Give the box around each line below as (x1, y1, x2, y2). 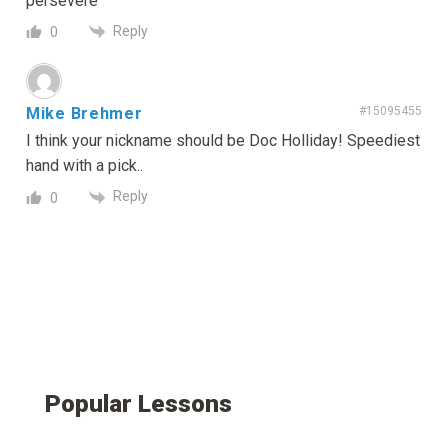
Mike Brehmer (26, 104, 143, 124)
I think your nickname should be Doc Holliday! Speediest (26, 131, 420, 151)
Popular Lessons (45, 388, 232, 418)
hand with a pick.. (26, 156, 143, 176)
